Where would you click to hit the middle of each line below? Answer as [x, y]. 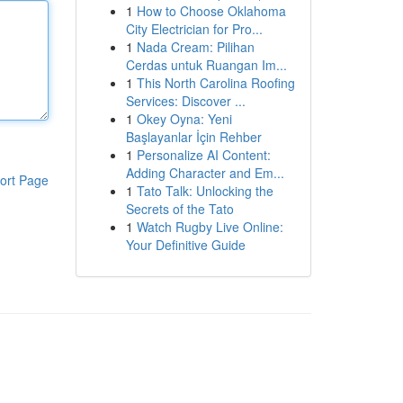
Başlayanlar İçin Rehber [193, 137]
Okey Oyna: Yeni [184, 119]
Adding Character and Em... [205, 173]
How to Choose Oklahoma [211, 11]
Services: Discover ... [185, 101]
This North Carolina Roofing [215, 83]
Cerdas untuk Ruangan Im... [206, 65]
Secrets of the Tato [179, 209]
